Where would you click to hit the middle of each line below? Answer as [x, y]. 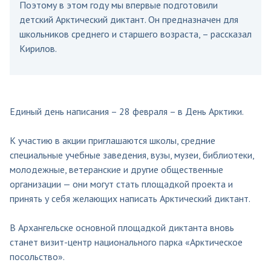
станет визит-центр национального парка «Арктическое [126, 242]
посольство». [37, 256]
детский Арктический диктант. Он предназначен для [129, 19]
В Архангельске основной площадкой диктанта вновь [122, 227]
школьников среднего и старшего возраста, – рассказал [135, 34]
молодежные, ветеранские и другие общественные [116, 169]
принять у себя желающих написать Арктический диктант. [130, 198]
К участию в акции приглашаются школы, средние [113, 140]
